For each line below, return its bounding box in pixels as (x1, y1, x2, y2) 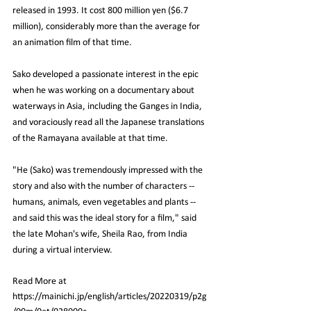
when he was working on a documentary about (12, 85, 196, 96)
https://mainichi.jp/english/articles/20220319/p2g (12, 292, 207, 303)
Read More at (12, 276, 69, 287)
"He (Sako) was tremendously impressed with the (12, 165, 205, 176)
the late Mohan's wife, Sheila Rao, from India (12, 229, 190, 240)
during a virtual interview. (12, 245, 112, 256)
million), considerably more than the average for (12, 22, 202, 33)
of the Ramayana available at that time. (12, 133, 168, 144)
